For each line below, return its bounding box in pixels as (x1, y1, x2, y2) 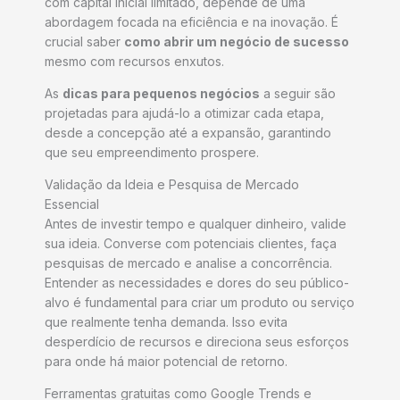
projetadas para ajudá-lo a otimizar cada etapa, (45, 105, 324, 121)
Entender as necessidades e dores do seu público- (45, 275, 349, 291)
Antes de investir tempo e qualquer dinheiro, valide (45, 216, 346, 232)
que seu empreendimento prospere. (45, 145, 259, 161)
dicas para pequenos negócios (62, 86, 260, 102)
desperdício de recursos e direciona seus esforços (45, 334, 349, 350)
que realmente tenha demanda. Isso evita (45, 314, 287, 330)
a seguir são (260, 86, 336, 102)
